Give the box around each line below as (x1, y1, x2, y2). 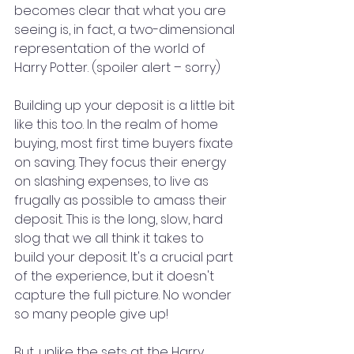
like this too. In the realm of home (14, 115, 221, 134)
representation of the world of (14, 40, 209, 58)
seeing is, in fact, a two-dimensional (14, 21, 238, 40)
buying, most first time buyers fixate (14, 134, 236, 153)
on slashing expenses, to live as (14, 172, 212, 191)
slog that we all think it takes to (14, 229, 207, 248)
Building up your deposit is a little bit (14, 96, 238, 115)
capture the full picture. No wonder (14, 286, 235, 305)
